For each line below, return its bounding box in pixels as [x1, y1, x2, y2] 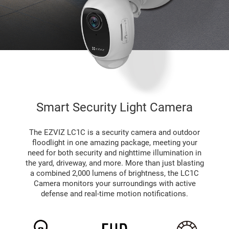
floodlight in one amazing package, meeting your [32, 138, 197, 148]
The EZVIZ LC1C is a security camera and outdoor [29, 128, 200, 138]
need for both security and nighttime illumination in [28, 148, 201, 158]
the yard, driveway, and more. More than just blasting [25, 158, 204, 168]
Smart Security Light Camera [36, 100, 193, 114]
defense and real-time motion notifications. [41, 189, 188, 199]
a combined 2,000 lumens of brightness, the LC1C [30, 169, 199, 178]
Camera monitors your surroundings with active [33, 179, 196, 189]
